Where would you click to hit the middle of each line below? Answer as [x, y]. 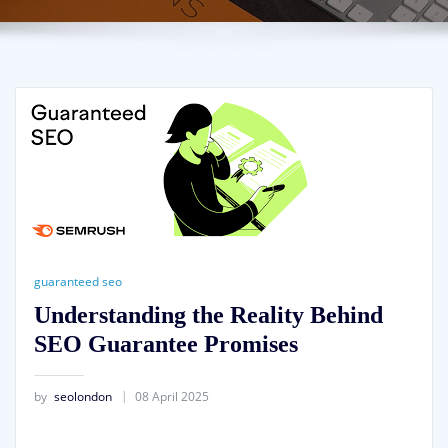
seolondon [82, 397]
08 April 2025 [171, 397]
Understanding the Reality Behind [208, 315]
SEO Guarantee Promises [165, 344]
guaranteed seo [77, 282]
